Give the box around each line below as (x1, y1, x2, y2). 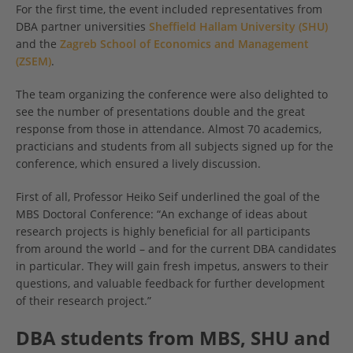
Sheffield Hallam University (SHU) (149, 19, 328, 35)
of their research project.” (16, 293, 151, 309)
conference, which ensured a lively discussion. (16, 156, 261, 172)
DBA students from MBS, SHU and (16, 325, 330, 351)
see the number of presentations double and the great (16, 104, 305, 120)
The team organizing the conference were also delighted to (16, 87, 328, 102)
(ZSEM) (16, 54, 51, 69)
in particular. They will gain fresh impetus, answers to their (16, 258, 329, 274)
